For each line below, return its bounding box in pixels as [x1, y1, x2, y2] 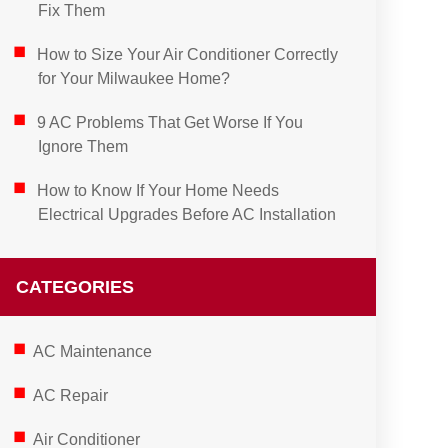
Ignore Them [38, 138, 129, 155]
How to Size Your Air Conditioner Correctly [36, 46, 338, 63]
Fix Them [38, 2, 106, 19]
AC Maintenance [32, 343, 152, 360]
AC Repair [32, 387, 108, 404]
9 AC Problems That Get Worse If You [36, 114, 303, 131]
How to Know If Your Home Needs [36, 182, 279, 199]
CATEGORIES [16, 277, 134, 297]
